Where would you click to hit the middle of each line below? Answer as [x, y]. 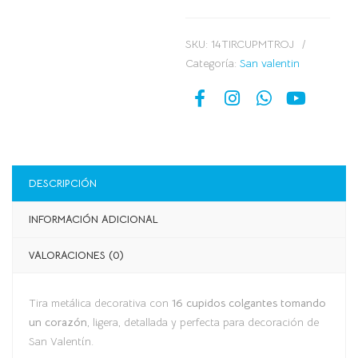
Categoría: [213, 63]
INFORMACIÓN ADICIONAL [93, 219]
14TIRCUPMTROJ [253, 44]
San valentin [270, 63]
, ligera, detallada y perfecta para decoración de [203, 322]
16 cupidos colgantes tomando [249, 302]
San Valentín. [61, 341]
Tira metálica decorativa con [100, 302]
